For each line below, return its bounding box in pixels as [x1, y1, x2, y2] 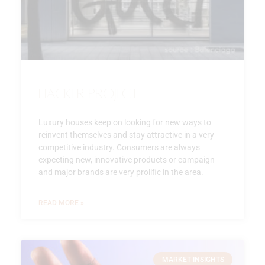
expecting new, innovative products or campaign [38, 154, 215, 164]
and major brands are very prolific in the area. [38, 167, 203, 177]
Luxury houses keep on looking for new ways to [38, 117, 211, 127]
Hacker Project [38, 86, 138, 101]
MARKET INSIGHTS [161, 255, 224, 264]
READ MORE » [38, 198, 84, 207]
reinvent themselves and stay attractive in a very [38, 130, 214, 140]
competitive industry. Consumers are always [38, 142, 200, 152]
